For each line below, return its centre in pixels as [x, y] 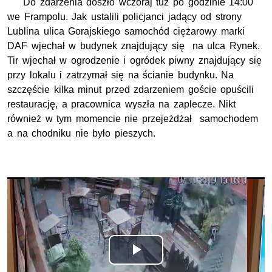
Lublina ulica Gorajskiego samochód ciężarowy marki [126, 32]
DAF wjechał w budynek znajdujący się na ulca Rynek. [134, 46]
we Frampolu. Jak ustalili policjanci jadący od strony [124, 17]
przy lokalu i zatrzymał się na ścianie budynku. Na [121, 75]
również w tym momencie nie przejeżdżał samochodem [133, 119]
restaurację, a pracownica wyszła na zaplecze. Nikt [122, 104]
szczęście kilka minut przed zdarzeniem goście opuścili [131, 90]
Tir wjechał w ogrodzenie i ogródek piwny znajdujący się [135, 61]
